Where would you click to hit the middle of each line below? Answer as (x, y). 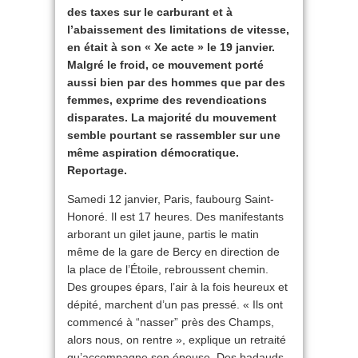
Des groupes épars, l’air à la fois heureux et (177, 287)
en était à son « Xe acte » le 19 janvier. (171, 47)
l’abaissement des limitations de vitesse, (178, 30)
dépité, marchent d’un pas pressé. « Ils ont (175, 304)
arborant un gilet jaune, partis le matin (163, 234)
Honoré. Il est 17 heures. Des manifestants (175, 217)
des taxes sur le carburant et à (150, 12)
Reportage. (97, 170)
